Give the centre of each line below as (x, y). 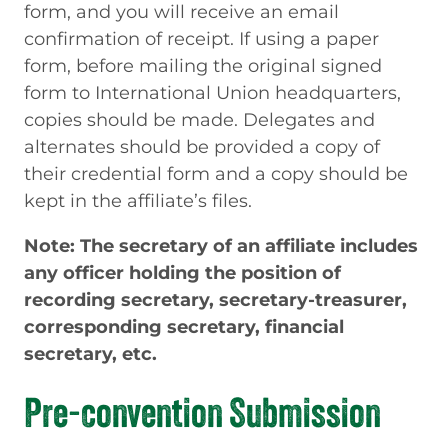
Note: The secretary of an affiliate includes (221, 246)
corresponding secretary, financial (184, 327)
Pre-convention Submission (202, 412)
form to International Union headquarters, (212, 93)
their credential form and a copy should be (216, 174)
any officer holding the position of (182, 273)
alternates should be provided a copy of (202, 147)
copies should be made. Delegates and (199, 120)
